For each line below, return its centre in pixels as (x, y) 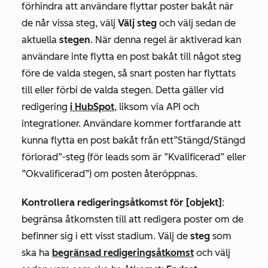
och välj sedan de (196, 23)
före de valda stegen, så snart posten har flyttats (129, 73)
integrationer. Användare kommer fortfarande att (131, 123)
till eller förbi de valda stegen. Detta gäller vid (123, 90)
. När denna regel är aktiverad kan (166, 39)
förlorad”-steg (53, 157)
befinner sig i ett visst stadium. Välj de (106, 236)
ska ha (37, 252)
